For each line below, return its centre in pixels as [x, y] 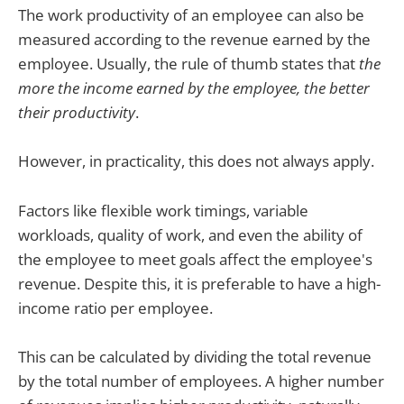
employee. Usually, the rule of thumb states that [188, 64]
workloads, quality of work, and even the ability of [190, 234]
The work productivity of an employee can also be [191, 15]
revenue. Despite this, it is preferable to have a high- [199, 283]
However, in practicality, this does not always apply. [196, 161]
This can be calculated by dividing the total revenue [195, 356]
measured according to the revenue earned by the [194, 40]
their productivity [77, 113]
